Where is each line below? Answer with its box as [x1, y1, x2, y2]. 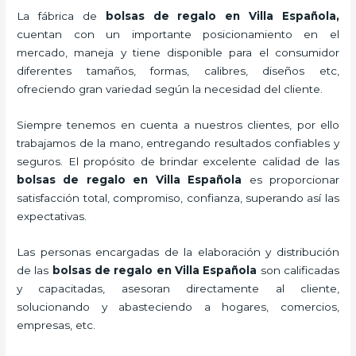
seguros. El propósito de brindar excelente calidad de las [17, 154, 339, 168]
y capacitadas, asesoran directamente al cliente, [17, 281, 339, 295]
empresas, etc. [17, 318, 96, 331]
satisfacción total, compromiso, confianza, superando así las [17, 191, 339, 204]
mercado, [17, 46, 68, 60]
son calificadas [260, 263, 339, 277]
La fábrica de [17, 10, 106, 23]
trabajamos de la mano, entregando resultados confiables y [17, 136, 339, 149]
